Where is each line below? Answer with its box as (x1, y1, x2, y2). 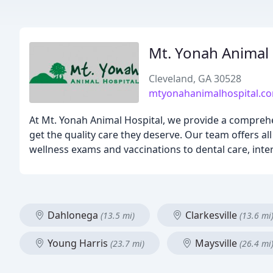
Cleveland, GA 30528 (149, 72, 241, 85)
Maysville (193, 236, 239, 250)
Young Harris (45, 236, 110, 250)
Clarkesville (183, 208, 239, 222)
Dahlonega (45, 208, 101, 222)
